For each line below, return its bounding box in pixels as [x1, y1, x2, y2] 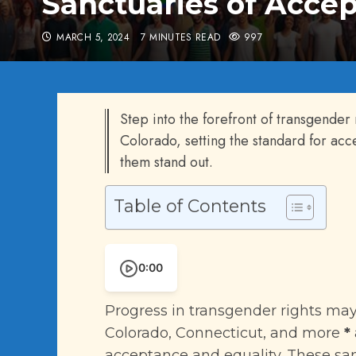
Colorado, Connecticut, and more [105, 324, 344, 342]
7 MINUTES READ [141, 30, 221, 44]
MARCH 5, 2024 [56, 30, 130, 44]
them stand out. [120, 152, 213, 172]
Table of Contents [114, 195, 266, 217]
